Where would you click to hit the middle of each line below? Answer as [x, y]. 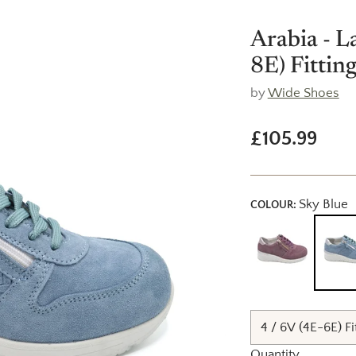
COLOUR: [274, 205]
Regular [281, 152]
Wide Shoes [303, 93]
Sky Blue [323, 205]
